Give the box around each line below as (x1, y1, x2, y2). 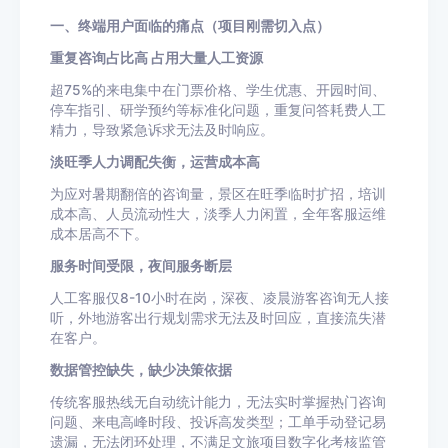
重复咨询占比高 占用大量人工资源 (50, 50, 263, 66)
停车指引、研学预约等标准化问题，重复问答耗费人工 (50, 102, 386, 118)
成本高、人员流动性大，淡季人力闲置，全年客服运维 (50, 206, 386, 222)
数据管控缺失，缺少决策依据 (50, 362, 232, 378)
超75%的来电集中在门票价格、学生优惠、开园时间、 (50, 82, 386, 98)
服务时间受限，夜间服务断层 (50, 258, 232, 274)
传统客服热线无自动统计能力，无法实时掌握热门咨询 (50, 394, 386, 410)
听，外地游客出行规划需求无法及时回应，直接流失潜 (50, 310, 386, 326)
